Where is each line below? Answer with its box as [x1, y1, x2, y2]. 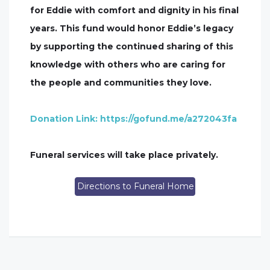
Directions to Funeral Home [77, 181, 194, 192]
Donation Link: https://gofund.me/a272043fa [30, 113, 237, 124]
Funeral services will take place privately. [30, 149, 218, 160]
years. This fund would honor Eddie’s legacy [30, 22, 233, 34]
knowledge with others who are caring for [30, 58, 225, 70]
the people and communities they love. [30, 77, 212, 88]
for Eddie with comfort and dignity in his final [30, 4, 239, 16]
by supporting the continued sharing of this [30, 40, 233, 52]
